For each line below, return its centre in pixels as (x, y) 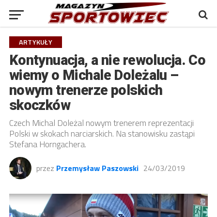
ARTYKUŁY (35, 42)
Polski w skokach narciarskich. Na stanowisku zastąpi (102, 133)
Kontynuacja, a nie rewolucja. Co (107, 60)
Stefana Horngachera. (47, 144)
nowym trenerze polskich (86, 90)
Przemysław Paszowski (97, 168)
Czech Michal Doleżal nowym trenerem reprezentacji (101, 123)
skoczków (40, 105)
